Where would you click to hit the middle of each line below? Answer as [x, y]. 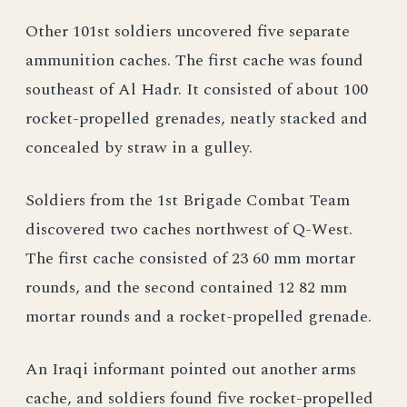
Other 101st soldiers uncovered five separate [188, 31]
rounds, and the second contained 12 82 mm [186, 288]
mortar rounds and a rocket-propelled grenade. [199, 317]
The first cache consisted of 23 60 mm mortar [190, 258]
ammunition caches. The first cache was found [194, 60]
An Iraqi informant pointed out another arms [191, 369]
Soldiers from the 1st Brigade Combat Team [188, 200]
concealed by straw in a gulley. [139, 148]
